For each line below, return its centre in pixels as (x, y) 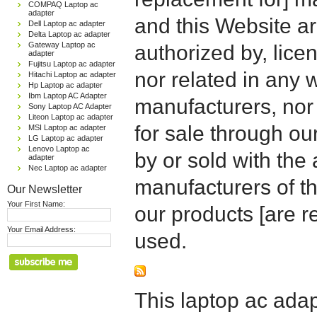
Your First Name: (36, 204)
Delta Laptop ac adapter (69, 34)
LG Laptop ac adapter (66, 138)
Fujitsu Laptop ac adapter (72, 64)
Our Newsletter (45, 189)
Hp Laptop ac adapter (65, 85)
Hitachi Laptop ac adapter (72, 74)
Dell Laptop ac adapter (67, 23)
